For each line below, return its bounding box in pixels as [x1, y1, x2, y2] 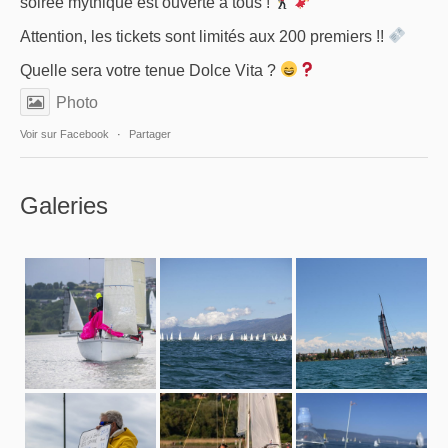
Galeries [20, 191, 108, 219]
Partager [129, 127, 171, 140]
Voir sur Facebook [20, 127, 109, 140]
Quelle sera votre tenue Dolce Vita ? [20, 61, 280, 79]
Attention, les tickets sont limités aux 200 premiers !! [20, 27, 388, 45]
